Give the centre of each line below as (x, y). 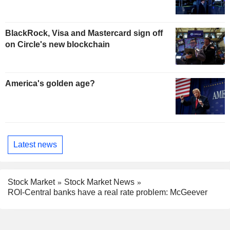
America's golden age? (50, 83)
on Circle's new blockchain (57, 44)
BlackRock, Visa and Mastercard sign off (84, 33)
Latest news (35, 144)
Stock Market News (99, 182)
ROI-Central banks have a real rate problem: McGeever (108, 193)
